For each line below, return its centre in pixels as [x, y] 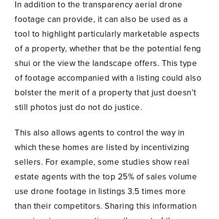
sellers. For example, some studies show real [102, 162]
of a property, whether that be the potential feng [108, 49]
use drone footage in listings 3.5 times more [100, 192]
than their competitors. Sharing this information [106, 206]
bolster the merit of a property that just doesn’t [106, 93]
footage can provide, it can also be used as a [101, 20]
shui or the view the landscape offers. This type [106, 64]
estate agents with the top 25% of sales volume [106, 177]
